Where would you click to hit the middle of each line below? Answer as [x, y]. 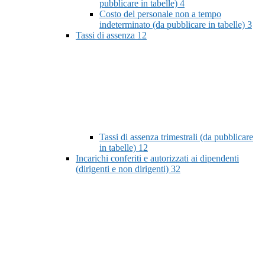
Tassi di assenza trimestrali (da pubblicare [176, 137]
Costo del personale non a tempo [160, 14]
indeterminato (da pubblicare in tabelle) [173, 25]
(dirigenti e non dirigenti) [123, 169]
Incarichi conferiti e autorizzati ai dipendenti [157, 159]
